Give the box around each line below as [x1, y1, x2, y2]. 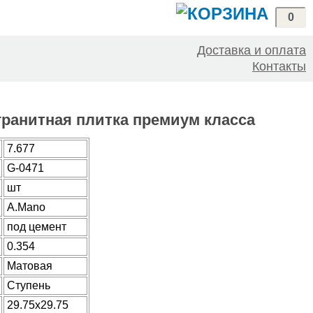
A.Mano [7, 201, 45, 213]
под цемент [7, 221, 66, 233]
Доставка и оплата [197, 43, 306, 57]
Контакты [252, 59, 306, 73]
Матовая [7, 260, 52, 272]
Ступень [7, 279, 50, 291]
